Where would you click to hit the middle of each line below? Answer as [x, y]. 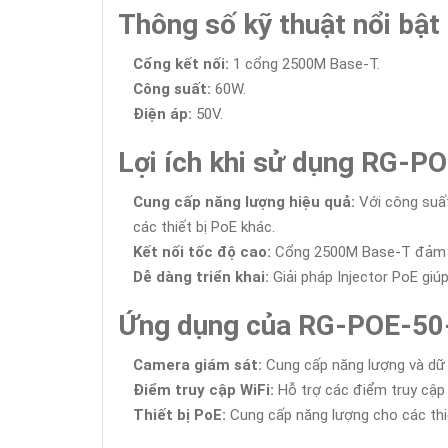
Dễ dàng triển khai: [201, 277]
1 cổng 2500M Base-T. [304, 64]
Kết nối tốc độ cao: [202, 252]
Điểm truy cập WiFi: [203, 390]
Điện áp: [162, 114]
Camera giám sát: [197, 365]
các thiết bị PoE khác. [204, 227]
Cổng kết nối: [181, 64]
